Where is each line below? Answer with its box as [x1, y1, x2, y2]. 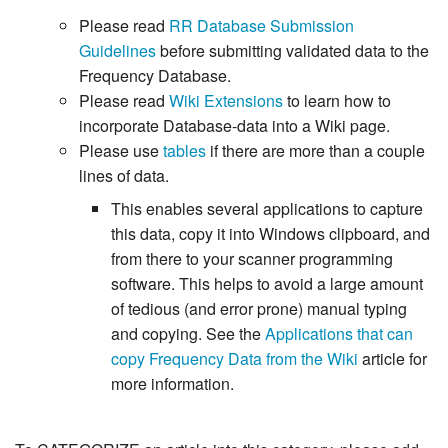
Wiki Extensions [169, 89, 283, 113]
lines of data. [79, 164, 169, 188]
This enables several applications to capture [111, 197, 423, 221]
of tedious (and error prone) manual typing [111, 297, 407, 321]
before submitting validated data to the [156, 39, 429, 63]
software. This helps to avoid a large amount [111, 272, 423, 296]
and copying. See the [111, 322, 265, 346]
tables [163, 139, 206, 163]
